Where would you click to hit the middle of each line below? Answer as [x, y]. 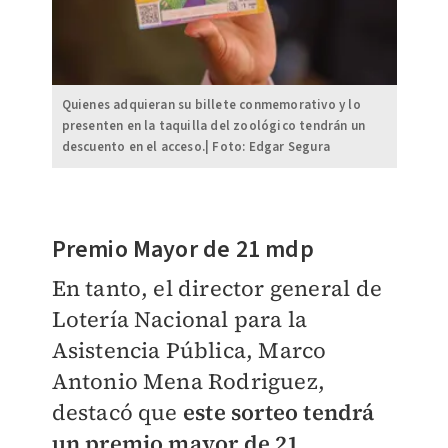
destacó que [117, 412]
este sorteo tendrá [278, 412]
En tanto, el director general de [216, 288]
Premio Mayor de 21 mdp [182, 250]
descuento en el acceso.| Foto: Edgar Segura [196, 147]
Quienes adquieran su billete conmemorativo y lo [211, 105]
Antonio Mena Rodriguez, [188, 381]
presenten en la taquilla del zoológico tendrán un [213, 126]
